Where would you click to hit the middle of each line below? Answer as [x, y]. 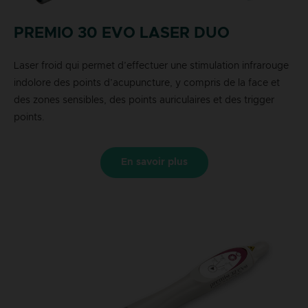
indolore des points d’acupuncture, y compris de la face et [147, 84]
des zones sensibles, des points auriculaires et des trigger [144, 101]
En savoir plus [154, 163]
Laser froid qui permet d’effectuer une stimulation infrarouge [151, 66]
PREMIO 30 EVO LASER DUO [122, 34]
